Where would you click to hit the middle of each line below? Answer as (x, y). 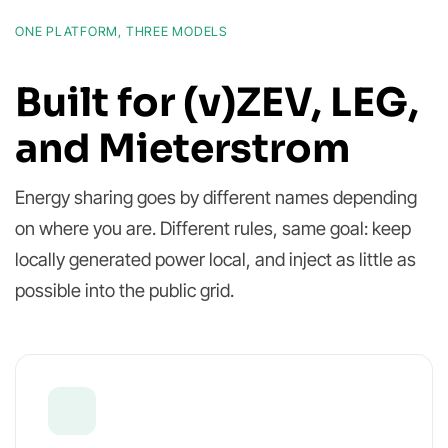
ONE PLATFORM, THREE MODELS (121, 32)
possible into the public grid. (124, 290)
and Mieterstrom (182, 149)
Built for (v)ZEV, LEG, (217, 103)
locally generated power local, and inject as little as (215, 259)
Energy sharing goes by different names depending (216, 197)
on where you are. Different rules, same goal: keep (213, 228)
